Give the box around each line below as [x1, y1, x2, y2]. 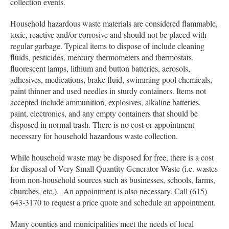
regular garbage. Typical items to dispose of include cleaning [10, 40, 204, 51]
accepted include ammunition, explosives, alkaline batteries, [10, 96, 201, 107]
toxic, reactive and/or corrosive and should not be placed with [10, 29, 207, 40]
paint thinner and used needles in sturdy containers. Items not [10, 85, 206, 96]
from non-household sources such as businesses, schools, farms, [10, 174, 215, 185]
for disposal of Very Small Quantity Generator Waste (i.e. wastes [10, 163, 218, 174]
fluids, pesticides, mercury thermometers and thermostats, [10, 51, 194, 62]
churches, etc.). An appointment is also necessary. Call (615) [10, 185, 207, 196]
